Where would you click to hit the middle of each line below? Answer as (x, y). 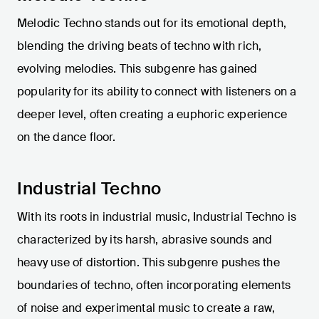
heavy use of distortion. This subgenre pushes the (148, 263)
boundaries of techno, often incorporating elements (154, 286)
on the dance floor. (66, 137)
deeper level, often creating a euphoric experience (152, 115)
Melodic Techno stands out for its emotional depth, (152, 23)
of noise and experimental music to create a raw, (146, 308)
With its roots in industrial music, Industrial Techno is (157, 217)
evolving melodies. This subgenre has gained (137, 69)
